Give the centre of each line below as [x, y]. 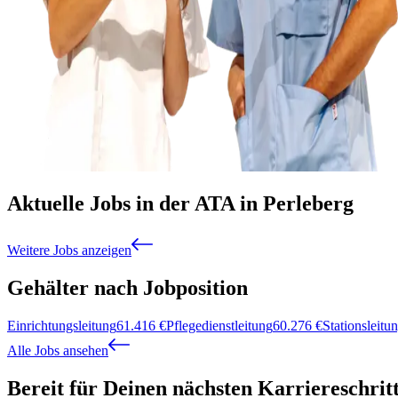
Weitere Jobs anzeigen [69, 251]
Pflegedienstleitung [219, 326]
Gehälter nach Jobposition [127, 288]
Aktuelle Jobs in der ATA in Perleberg [180, 204]
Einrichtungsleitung [62, 326]
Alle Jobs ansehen [58, 351]
